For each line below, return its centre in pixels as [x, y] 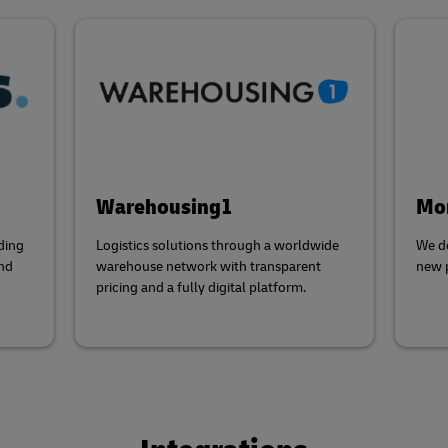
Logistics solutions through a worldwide [217, 246]
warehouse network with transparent [208, 267]
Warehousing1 [164, 207]
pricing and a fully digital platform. [200, 288]
